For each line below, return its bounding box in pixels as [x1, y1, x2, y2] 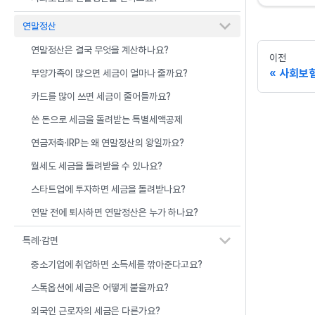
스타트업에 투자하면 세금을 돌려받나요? [31, 184, 186, 195]
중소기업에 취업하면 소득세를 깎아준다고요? [31, 259, 202, 270]
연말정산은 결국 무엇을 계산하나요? [31, 44, 169, 56]
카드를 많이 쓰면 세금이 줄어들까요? [31, 91, 171, 102]
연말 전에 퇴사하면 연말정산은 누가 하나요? [31, 207, 198, 218]
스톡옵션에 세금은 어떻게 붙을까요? [31, 282, 169, 293]
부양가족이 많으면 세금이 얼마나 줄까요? [31, 67, 188, 79]
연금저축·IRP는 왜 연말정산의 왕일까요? [31, 137, 184, 148]
